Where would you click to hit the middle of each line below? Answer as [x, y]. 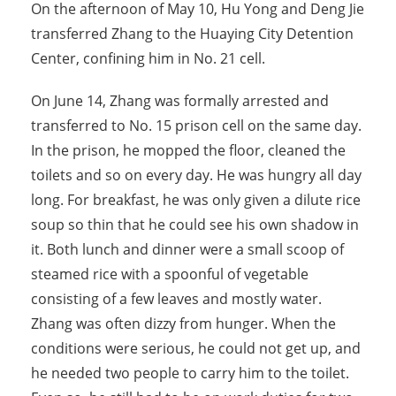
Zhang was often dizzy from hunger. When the [183, 324]
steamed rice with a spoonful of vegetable [170, 274]
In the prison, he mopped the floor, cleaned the [188, 151]
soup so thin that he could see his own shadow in [195, 225]
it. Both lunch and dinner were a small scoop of [187, 250]
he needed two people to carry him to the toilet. [190, 373]
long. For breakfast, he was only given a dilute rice [196, 200]
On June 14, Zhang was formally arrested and [180, 101]
